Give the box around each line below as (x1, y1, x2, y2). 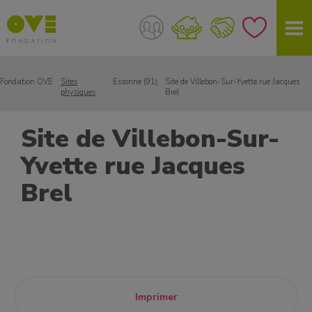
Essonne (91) (113, 77, 158, 87)
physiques (60, 87, 95, 97)
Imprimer (134, 290, 178, 304)
